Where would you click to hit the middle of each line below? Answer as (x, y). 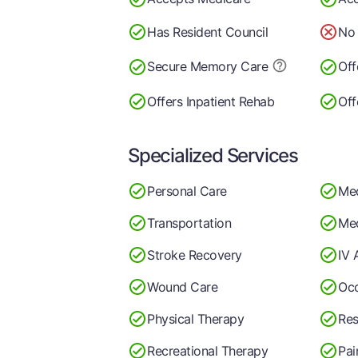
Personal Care (187, 191)
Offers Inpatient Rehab (211, 101)
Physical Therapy (196, 318)
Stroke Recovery (195, 255)
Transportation (189, 223)
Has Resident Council (208, 32)
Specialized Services (213, 155)
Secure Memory (194, 66)
